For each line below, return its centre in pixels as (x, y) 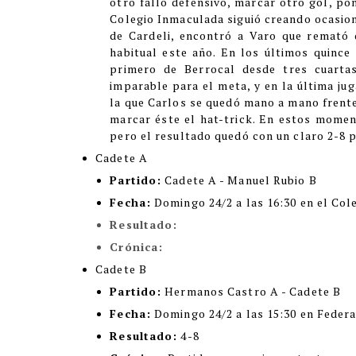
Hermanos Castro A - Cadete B (252, 291)
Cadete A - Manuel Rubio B (239, 180)
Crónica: (137, 247)
